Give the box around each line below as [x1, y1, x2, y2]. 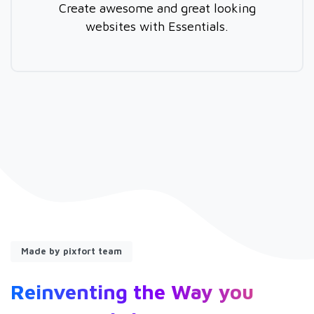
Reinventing [11, 279, 128, 303]
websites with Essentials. [86, 19, 228, 34]
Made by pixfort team [21, 246, 122, 257]
